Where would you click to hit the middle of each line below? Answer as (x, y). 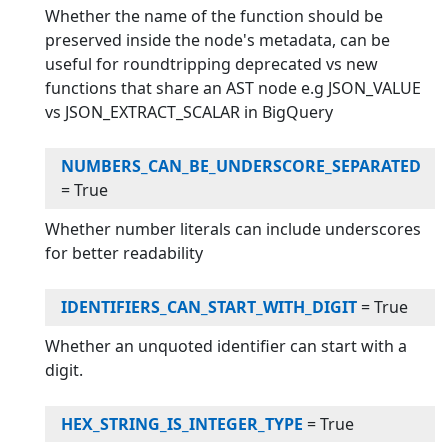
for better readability (124, 252)
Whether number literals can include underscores (233, 228)
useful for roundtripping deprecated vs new (212, 63)
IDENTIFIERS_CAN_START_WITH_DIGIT (209, 307)
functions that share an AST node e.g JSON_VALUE (233, 87)
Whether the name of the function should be (214, 15)
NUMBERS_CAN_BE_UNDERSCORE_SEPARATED (241, 166)
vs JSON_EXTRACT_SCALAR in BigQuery (189, 111)
